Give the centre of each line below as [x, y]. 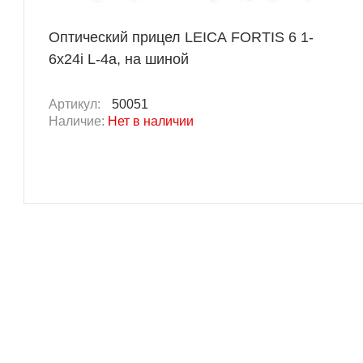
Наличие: [78, 122]
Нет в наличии [151, 122]
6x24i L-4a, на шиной [119, 60]
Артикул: [76, 105]
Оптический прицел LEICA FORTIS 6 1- [181, 38]
